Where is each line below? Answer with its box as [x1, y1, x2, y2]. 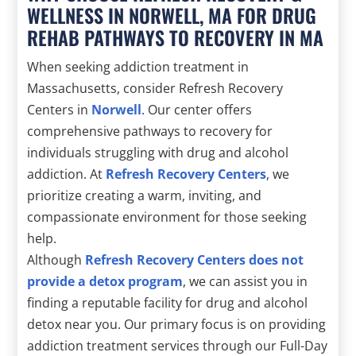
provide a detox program [27, 272, 184, 290]
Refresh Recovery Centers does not [85, 250, 304, 269]
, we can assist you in [183, 272, 308, 290]
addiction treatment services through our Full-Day [27, 336, 328, 354]
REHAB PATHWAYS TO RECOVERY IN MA [27, 22, 324, 52]
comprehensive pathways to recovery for [27, 122, 273, 140]
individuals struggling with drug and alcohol [27, 143, 289, 161]
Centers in [27, 100, 92, 118]
